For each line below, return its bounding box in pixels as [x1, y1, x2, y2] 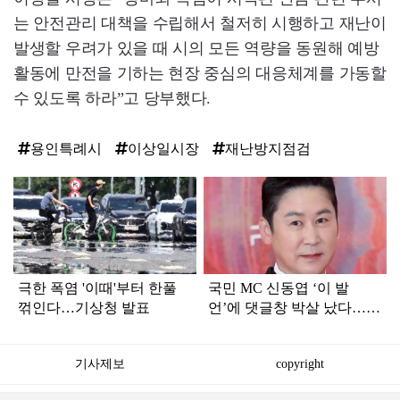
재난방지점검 [225, 141, 311, 156]
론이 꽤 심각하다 [208, 319, 316, 335]
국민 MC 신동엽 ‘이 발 [208, 279, 350, 296]
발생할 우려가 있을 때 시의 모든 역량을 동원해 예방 [13, 39, 379, 57]
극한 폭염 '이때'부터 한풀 [18, 279, 177, 296]
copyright [276, 356, 324, 371]
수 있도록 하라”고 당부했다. [13, 89, 212, 107]
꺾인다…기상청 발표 [18, 299, 150, 315]
